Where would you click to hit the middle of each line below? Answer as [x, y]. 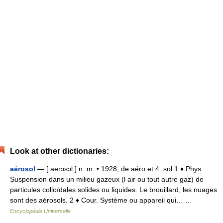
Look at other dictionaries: [59, 151]
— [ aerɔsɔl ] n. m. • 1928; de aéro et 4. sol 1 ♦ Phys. [119, 169]
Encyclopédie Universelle [40, 211]
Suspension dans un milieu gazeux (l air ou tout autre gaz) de [107, 179]
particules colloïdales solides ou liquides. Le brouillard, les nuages [113, 190]
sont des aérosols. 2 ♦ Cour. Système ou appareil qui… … [103, 200]
